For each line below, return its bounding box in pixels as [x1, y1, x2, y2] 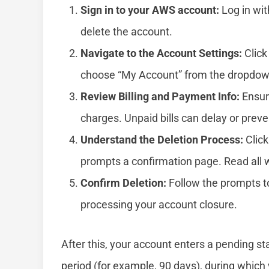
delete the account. [80, 25, 172, 38]
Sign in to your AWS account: [80, 4, 219, 17]
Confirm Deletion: [80, 177, 166, 190]
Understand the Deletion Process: [80, 133, 243, 147]
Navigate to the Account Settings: [80, 47, 242, 60]
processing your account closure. [80, 198, 237, 211]
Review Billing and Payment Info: [80, 90, 240, 103]
